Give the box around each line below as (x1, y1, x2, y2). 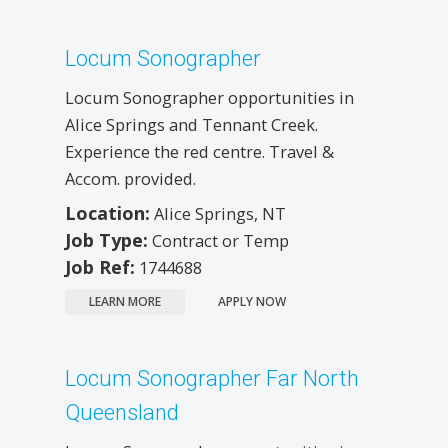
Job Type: (65, 227, 148, 252)
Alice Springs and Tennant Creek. (65, 112, 318, 136)
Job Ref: (65, 254, 135, 279)
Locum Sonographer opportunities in (65, 85, 354, 109)
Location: (65, 200, 150, 225)
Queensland (65, 399, 179, 425)
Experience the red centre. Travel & (65, 139, 334, 163)
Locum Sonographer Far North (65, 365, 359, 391)
